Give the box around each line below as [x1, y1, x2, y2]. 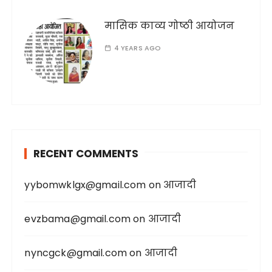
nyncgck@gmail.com [24, 246, 127, 260]
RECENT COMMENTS [33, 146, 139, 161]
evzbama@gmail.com [24, 212, 131, 226]
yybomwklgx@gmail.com [24, 178, 146, 192]
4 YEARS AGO [114, 43, 161, 53]
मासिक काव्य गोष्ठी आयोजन [104, 19, 235, 33]
